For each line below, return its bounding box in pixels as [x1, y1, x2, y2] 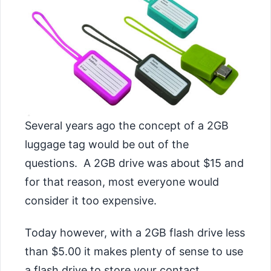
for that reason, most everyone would [25, 175, 219, 189]
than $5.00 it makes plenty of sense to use [25, 244, 243, 258]
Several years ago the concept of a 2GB [25, 119, 229, 132]
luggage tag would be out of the [25, 138, 189, 151]
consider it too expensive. [25, 194, 157, 207]
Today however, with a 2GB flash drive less [25, 226, 245, 239]
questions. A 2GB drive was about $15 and [25, 157, 244, 170]
